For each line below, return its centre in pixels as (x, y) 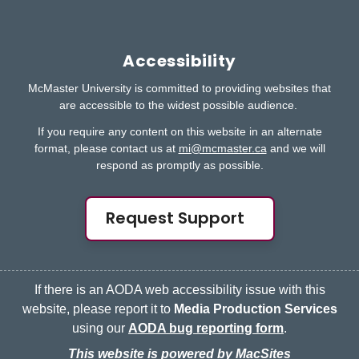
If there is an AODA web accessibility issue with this (179, 290)
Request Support (175, 218)
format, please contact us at (106, 149)
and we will (296, 149)
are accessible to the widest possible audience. (179, 105)
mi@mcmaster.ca (222, 149)
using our (100, 329)
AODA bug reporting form (206, 329)
